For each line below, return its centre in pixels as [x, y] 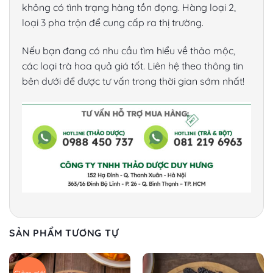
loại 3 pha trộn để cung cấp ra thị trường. [113, 22]
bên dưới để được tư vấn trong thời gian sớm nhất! [133, 81]
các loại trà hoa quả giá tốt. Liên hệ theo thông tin [133, 66]
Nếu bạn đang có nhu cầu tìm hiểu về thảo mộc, [129, 50]
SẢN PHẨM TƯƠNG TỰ [64, 233]
